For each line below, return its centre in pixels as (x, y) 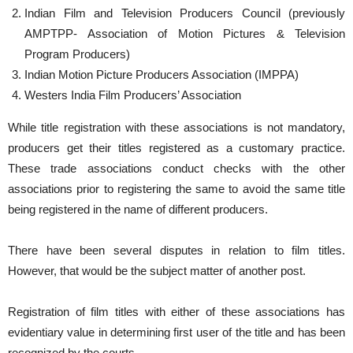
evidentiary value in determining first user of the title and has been (176, 332)
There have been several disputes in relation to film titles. (176, 250)
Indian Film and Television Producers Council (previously (185, 13)
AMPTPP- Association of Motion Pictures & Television (185, 33)
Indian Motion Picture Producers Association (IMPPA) (162, 74)
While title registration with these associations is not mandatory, (176, 127)
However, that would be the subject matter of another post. (157, 271)
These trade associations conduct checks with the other (176, 168)
